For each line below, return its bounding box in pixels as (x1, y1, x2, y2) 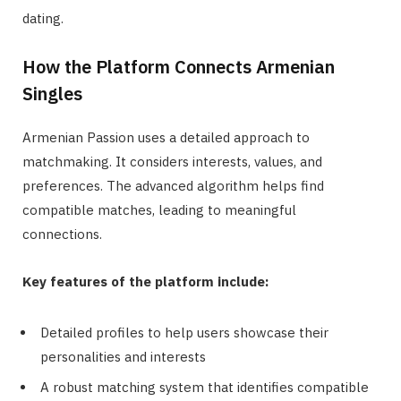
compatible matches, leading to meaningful (22, 200, 296, 218)
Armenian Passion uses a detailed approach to (22, 128, 310, 146)
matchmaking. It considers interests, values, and (22, 152, 322, 170)
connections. (22, 225, 102, 243)
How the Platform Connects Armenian (22, 54, 335, 79)
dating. (22, 9, 64, 27)
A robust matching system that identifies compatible (40, 379, 369, 397)
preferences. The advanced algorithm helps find (22, 176, 324, 194)
